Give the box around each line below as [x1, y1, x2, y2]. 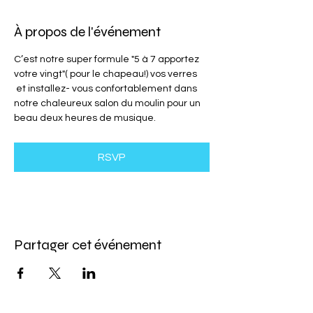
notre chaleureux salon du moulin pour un [14, 99, 203, 108]
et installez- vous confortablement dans [14, 84, 199, 94]
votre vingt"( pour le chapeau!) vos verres [14, 69, 199, 79]
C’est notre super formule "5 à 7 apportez [14, 54, 201, 64]
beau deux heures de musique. [14, 113, 156, 123]
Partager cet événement [14, 236, 161, 254]
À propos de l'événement [14, 23, 161, 41]
